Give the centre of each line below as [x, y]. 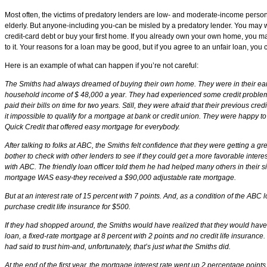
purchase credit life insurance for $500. [68, 207]
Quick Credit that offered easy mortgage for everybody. [92, 127]
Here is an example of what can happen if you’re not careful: [102, 66]
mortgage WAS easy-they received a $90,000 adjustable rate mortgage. [120, 178]
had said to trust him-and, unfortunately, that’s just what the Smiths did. [118, 247]
